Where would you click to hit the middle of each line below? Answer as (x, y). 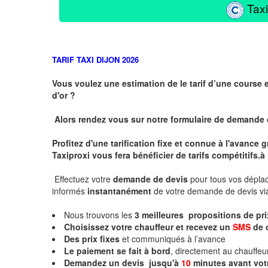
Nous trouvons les (99, 214)
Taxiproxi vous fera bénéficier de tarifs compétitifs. (156, 155)
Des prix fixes (92, 238)
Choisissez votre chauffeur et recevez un (148, 226)
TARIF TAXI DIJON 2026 (95, 59)
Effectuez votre (84, 179)
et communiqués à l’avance (174, 238)
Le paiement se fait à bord (117, 250)
